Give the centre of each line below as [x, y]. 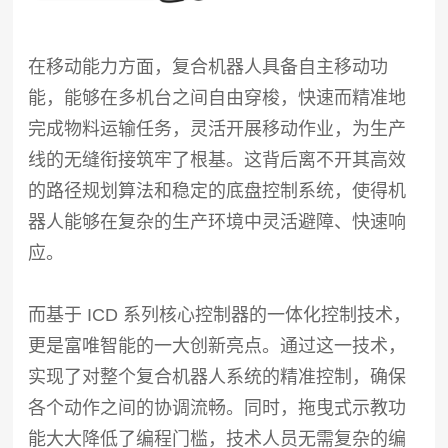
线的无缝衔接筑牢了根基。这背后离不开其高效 [217, 159]
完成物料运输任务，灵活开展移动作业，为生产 [217, 128]
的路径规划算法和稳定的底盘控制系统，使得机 [217, 190]
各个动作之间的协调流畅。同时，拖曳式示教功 [217, 407]
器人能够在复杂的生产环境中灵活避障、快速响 [217, 221]
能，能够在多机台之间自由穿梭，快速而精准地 [217, 97]
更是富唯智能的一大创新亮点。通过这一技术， [217, 345]
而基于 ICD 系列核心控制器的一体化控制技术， [220, 314]
